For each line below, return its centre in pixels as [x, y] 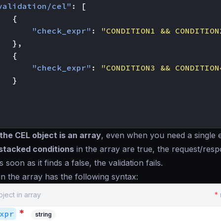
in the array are [106, 149]
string [43, 214]
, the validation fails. [126, 163]
